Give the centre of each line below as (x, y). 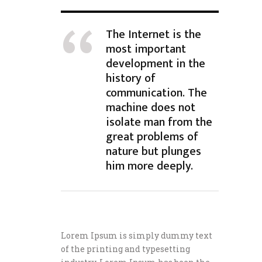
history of (131, 78)
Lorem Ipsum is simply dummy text (137, 235)
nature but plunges (154, 151)
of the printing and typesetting (125, 249)
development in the (156, 64)
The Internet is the (154, 35)
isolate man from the (159, 122)
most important (146, 49)
